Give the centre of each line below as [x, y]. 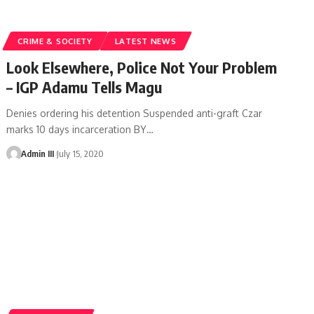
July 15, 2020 [81, 153]
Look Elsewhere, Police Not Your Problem [142, 67]
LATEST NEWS [145, 41]
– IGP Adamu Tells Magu [84, 87]
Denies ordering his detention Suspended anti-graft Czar [135, 113]
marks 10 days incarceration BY [77, 129]
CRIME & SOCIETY [55, 41]
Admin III [37, 153]
